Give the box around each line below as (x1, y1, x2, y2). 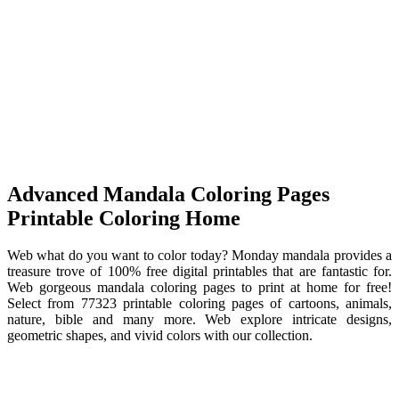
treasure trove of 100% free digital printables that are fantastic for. (7, 264, 392, 280)
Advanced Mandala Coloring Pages (7, 182, 330, 206)
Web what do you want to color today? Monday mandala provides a (7, 248, 392, 264)
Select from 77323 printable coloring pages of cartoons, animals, (7, 296, 392, 312)
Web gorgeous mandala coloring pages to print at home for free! (7, 280, 392, 296)
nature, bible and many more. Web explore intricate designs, (7, 312, 392, 328)
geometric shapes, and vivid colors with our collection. (7, 328, 313, 344)
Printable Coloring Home (7, 206, 240, 230)
